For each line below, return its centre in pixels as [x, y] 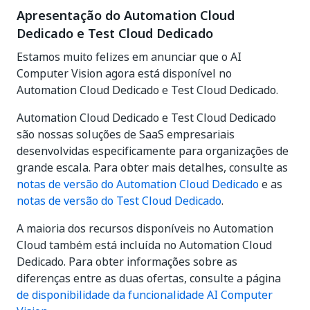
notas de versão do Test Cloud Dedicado [119, 201]
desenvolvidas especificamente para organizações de [153, 151]
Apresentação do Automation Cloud [126, 16]
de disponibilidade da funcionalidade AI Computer [145, 295]
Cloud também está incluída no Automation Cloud [144, 245]
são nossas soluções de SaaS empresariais [126, 134]
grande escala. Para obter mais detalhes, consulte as [152, 167]
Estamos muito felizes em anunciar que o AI [129, 57]
